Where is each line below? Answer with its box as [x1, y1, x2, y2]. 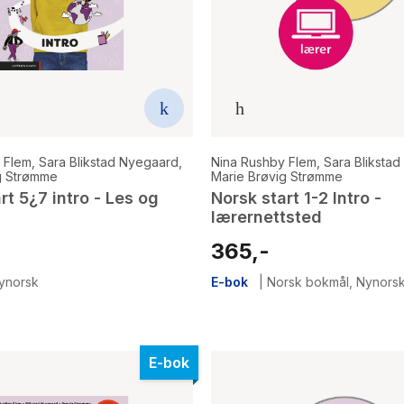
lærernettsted [211, 207, 322, 227]
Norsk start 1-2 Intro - [211, 188, 381, 208]
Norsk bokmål [267, 274, 349, 290]
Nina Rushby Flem [211, 154, 317, 170]
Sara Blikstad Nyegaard [39, 154, 179, 170]
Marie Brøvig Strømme [211, 169, 343, 185]
